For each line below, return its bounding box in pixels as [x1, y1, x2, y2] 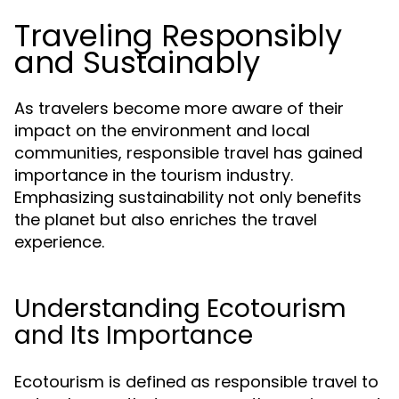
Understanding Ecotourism [14, 291, 346, 326]
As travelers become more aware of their [14, 97, 344, 119]
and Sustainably [14, 41, 260, 84]
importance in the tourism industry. [14, 164, 293, 186]
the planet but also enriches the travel [14, 208, 317, 231]
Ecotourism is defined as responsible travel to [14, 370, 379, 393]
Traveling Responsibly [14, 14, 342, 57]
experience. [14, 231, 104, 253]
